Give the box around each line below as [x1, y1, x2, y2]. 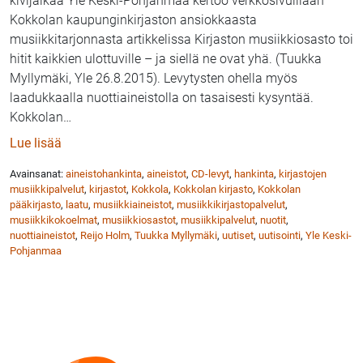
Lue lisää [10, 135, 62, 152]
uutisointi [258, 229, 301, 242]
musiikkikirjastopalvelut [177, 199, 285, 211]
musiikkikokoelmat [10, 214, 97, 227]
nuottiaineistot [10, 229, 75, 242]
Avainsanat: [10, 168, 66, 181]
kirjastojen [279, 168, 327, 181]
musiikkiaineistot [93, 199, 172, 211]
